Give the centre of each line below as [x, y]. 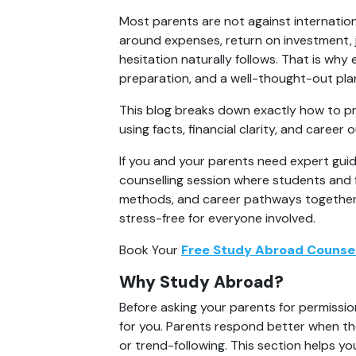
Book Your [150, 250]
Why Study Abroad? [201, 281]
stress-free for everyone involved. [217, 218]
